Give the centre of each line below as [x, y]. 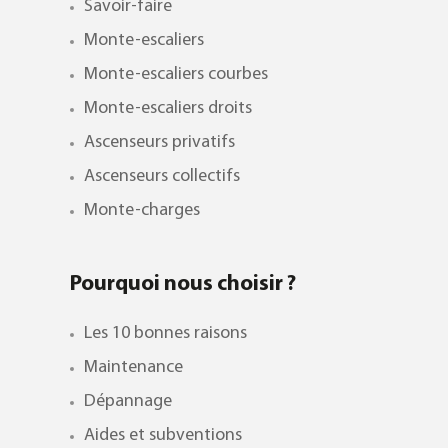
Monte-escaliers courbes [175, 75]
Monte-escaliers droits [167, 109]
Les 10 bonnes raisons [165, 334]
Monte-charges [141, 211]
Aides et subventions [162, 436]
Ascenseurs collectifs [161, 177]
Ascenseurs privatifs [159, 143]
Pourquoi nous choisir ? [182, 285]
